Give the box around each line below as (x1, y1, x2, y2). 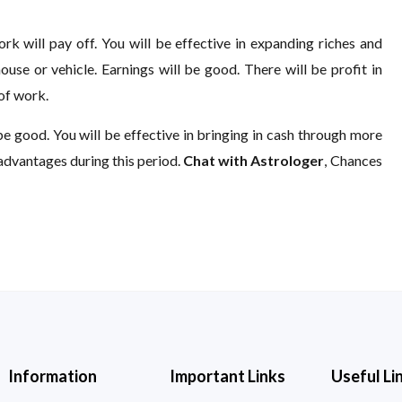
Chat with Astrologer (183, 152, 325, 169)
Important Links (170, 366, 285, 386)
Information (8, 366, 97, 386)
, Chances (324, 152, 382, 169)
